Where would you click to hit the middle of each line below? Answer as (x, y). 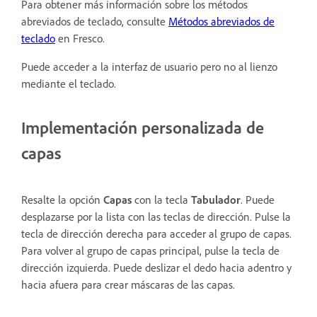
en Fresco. (80, 39)
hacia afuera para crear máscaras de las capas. (128, 285)
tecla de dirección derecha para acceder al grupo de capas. (156, 234)
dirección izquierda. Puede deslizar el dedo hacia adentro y (156, 268)
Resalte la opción (62, 200)
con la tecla (161, 200)
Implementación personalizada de (143, 128)
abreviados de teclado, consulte (95, 22)
